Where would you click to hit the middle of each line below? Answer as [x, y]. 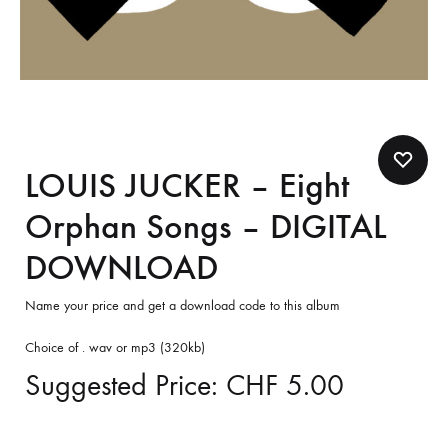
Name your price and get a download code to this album [182, 305]
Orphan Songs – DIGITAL [206, 226]
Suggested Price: [125, 385]
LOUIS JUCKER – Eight [187, 185]
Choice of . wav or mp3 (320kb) [115, 347]
